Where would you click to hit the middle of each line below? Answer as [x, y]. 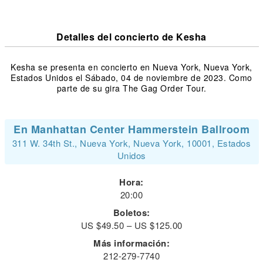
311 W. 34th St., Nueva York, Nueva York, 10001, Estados [131, 143]
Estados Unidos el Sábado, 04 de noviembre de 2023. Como [131, 77]
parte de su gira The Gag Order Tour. [131, 88]
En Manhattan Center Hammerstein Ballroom [131, 129]
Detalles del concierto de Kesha [131, 37]
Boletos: [131, 213]
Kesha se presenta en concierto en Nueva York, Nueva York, [131, 67]
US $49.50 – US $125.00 [131, 225]
